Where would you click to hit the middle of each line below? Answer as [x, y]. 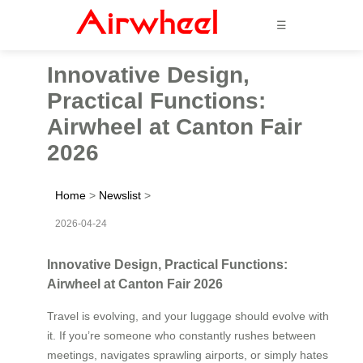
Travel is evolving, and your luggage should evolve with [188, 316]
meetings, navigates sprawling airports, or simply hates [188, 354]
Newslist [120, 195]
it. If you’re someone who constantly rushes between [181, 335]
